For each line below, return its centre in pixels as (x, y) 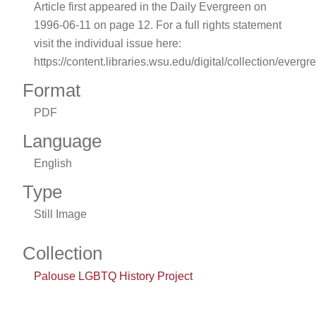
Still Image (60, 214)
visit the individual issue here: (108, 43)
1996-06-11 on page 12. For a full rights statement (158, 25)
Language (62, 141)
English (53, 163)
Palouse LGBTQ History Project (113, 276)
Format (51, 90)
